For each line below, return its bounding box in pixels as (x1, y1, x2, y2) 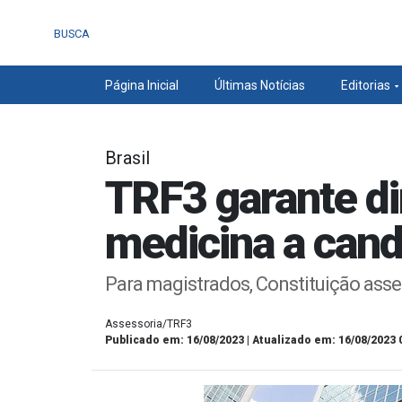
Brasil (105, 147, 150, 169)
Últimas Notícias (214, 78, 305, 92)
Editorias (340, 78, 390, 92)
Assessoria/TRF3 (105, 318, 192, 330)
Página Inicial (105, 78, 179, 92)
